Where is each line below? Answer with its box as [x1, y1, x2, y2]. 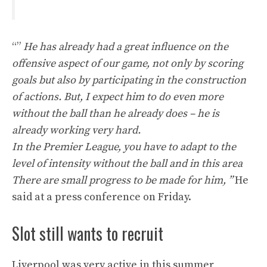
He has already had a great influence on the [23, 39, 228, 54]
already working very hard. [12, 123, 141, 137]
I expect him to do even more [85, 89, 223, 104]
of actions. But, [12, 89, 83, 104]
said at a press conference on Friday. [12, 190, 191, 204]
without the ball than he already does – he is [12, 106, 219, 120]
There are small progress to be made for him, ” [12, 173, 232, 187]
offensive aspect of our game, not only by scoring [12, 56, 243, 70]
